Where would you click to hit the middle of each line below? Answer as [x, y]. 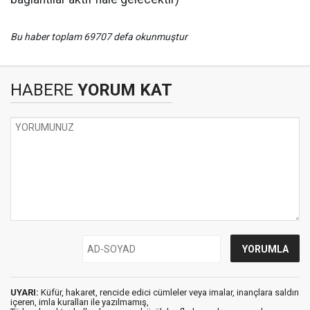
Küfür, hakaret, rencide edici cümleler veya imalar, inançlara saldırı [169, 292]
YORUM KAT [123, 90]
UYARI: [25, 292]
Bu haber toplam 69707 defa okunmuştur [99, 37]
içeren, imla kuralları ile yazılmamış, [80, 302]
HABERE [42, 90]
